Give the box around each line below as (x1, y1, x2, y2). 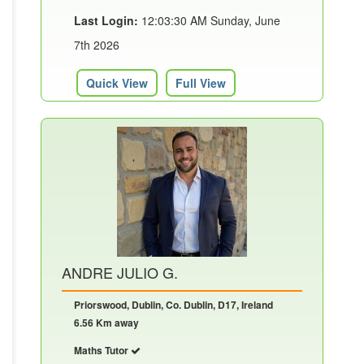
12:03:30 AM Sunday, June (138, 12, 280, 29)
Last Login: (74, 12, 138, 29)
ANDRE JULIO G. (62, 262, 178, 284)
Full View (175, 75, 226, 92)
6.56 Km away (74, 315, 139, 331)
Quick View (86, 75, 148, 92)
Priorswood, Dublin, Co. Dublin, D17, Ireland (74, 297, 273, 313)
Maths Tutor (74, 343, 131, 358)
